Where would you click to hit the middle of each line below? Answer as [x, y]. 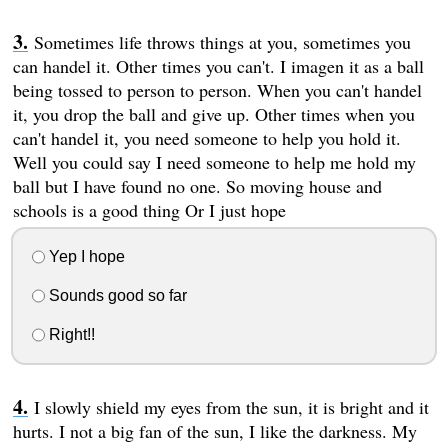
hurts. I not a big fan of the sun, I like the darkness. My [214, 430]
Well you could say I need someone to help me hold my [214, 162]
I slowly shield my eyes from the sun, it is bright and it [231, 406]
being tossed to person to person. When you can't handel [217, 90]
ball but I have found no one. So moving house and [197, 186]
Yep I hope [84, 256]
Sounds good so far [115, 295]
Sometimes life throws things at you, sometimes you [222, 42]
